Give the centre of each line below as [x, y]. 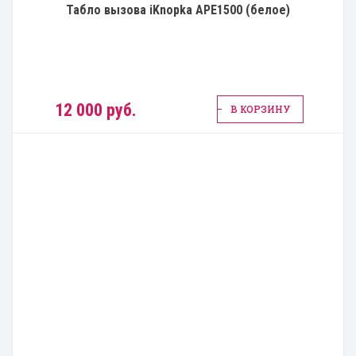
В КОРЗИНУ [260, 108]
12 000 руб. [96, 110]
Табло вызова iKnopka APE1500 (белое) [178, 10]
